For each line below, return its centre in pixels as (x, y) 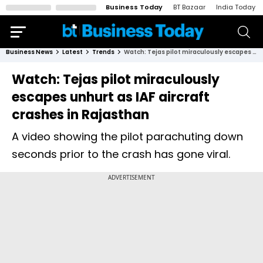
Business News (29, 52)
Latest (73, 52)
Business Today (134, 7)
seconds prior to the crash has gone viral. (121, 154)
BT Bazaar (189, 7)
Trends (103, 52)
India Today (236, 7)
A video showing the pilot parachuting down (127, 136)
